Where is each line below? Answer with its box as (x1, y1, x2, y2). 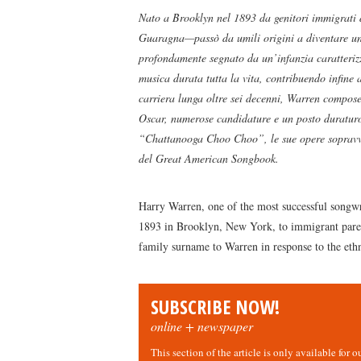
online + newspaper (151, 317, 253, 334)
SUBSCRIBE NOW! (151, 293, 280, 320)
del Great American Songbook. (139, 151, 279, 166)
